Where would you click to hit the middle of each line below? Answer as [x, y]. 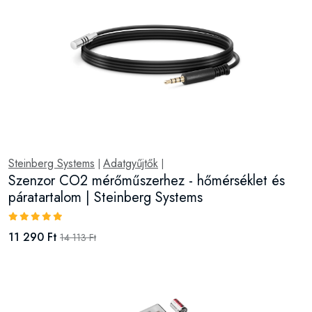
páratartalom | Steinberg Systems [106, 197]
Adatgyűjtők [131, 163]
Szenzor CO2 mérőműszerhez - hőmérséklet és [147, 181]
